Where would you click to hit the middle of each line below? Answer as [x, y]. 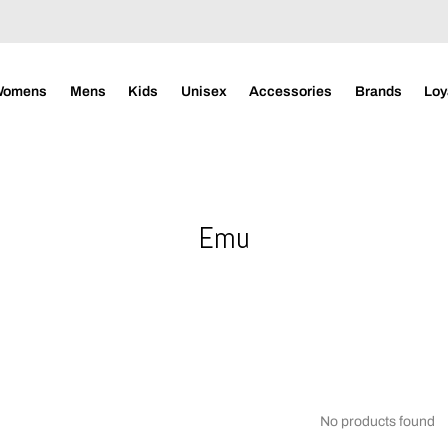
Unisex [203, 91]
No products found [377, 421]
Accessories [291, 91]
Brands [378, 91]
